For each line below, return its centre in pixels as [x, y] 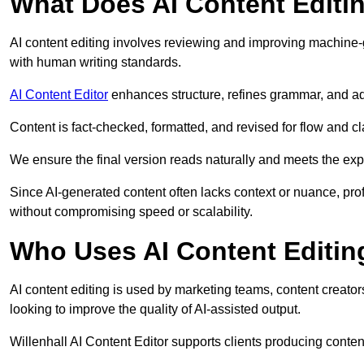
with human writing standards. [95, 63]
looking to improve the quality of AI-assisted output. [155, 310]
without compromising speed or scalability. [131, 212]
